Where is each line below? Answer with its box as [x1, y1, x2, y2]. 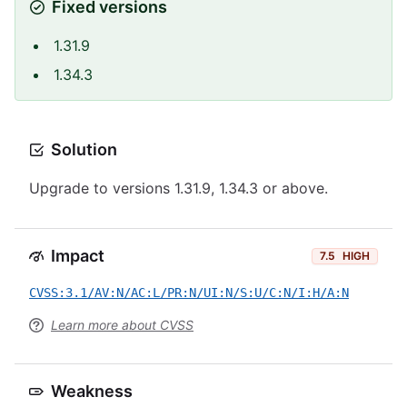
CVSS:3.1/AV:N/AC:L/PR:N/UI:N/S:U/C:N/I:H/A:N [29, 285, 349, 300]
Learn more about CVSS [51, 317, 194, 333]
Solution [51, 140, 117, 159]
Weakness [51, 382, 133, 401]
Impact [51, 246, 104, 265]
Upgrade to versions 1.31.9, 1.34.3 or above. [29, 179, 328, 197]
